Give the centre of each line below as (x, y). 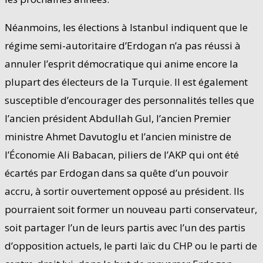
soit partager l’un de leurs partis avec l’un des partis (125, 227)
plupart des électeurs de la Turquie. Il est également (126, 82)
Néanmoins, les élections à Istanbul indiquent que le (126, 27)
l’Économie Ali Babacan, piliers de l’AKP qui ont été (122, 154)
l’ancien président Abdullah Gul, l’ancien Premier (118, 118)
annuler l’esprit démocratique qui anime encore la (122, 63)
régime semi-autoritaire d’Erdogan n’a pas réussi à (123, 45)
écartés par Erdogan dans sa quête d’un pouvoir (117, 173)
